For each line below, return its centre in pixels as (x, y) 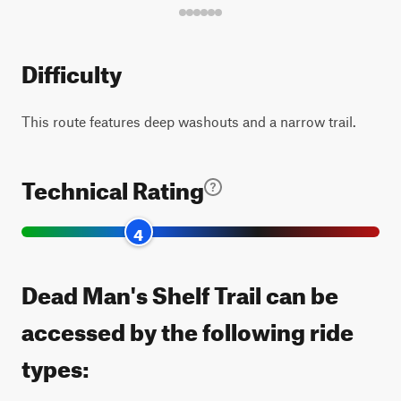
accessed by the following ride (188, 328)
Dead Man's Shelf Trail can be (180, 291)
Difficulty (72, 70)
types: (55, 365)
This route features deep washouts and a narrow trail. (189, 121)
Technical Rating (113, 187)
